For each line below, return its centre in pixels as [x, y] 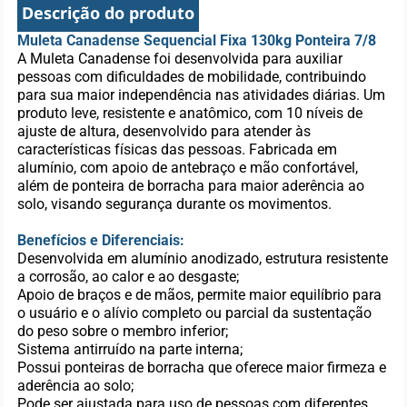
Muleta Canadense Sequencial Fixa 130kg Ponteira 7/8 [197, 40]
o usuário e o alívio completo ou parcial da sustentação [195, 313]
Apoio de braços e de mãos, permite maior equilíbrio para [200, 295]
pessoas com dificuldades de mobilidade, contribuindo [192, 77]
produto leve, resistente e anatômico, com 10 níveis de [190, 113]
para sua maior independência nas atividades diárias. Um [202, 95]
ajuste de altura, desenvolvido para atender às [164, 131]
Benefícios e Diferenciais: [101, 240]
